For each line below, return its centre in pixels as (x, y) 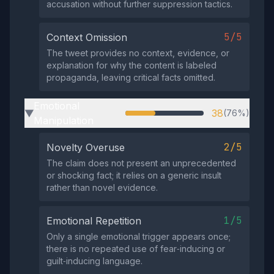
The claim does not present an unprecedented (141, 163)
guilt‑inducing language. (94, 261)
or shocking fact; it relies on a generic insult (134, 175)
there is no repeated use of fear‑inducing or (136, 249)
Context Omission (87, 37)
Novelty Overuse (86, 147)
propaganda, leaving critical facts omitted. (131, 77)
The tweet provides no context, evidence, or (138, 53)
